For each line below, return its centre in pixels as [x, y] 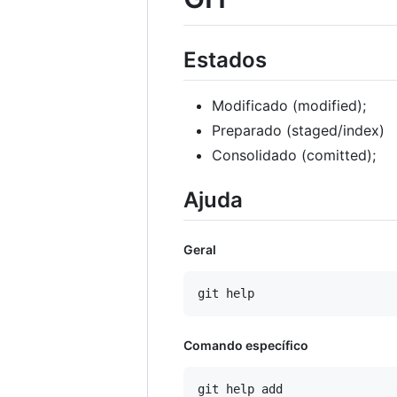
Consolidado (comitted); [294, 155]
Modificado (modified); [289, 105]
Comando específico [246, 345]
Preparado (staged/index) [298, 130]
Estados [225, 59]
